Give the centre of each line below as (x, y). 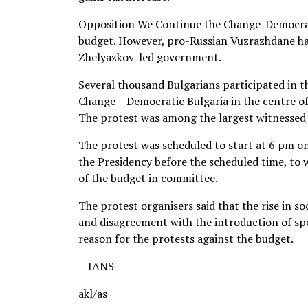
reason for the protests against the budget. (186, 239)
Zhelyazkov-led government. (150, 57)
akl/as (93, 294)
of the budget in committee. (148, 178)
